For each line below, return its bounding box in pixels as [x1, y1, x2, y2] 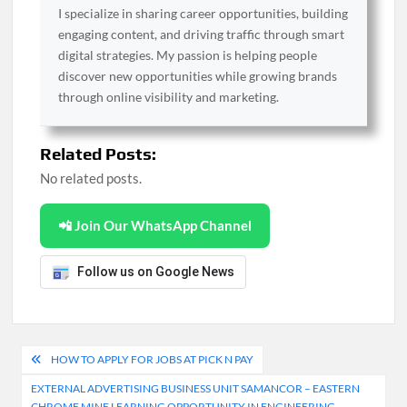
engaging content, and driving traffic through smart [58, 26, 345, 42]
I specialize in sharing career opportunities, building [58, 5, 349, 21]
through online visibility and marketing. [58, 89, 280, 104]
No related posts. [40, 170, 143, 186]
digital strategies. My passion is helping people [58, 47, 318, 63]
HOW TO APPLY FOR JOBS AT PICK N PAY [51, 352, 254, 366]
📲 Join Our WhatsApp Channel [58, 217, 253, 233]
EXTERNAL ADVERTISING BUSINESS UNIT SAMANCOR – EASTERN [31, 381, 361, 395]
